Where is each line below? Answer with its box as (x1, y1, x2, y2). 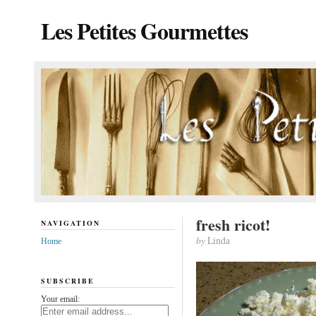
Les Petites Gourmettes (40, 14, 248, 47)
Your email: (40, 293, 80, 304)
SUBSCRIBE (40, 275, 95, 286)
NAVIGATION (40, 218, 100, 228)
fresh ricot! (195, 213, 270, 236)
